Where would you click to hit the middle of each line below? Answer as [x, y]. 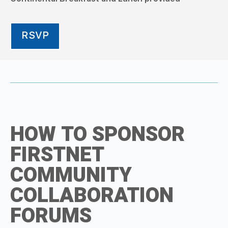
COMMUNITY [71, 175]
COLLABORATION [92, 195]
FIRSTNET [57, 155]
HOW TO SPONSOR [97, 134]
